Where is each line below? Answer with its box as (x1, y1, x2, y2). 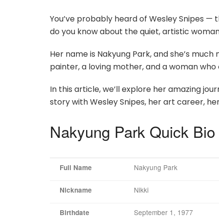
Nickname (60, 185, 92, 195)
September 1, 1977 (134, 207, 193, 217)
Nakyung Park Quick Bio (50, 120, 215, 142)
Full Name (60, 162, 92, 172)
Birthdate (60, 207, 89, 217)
